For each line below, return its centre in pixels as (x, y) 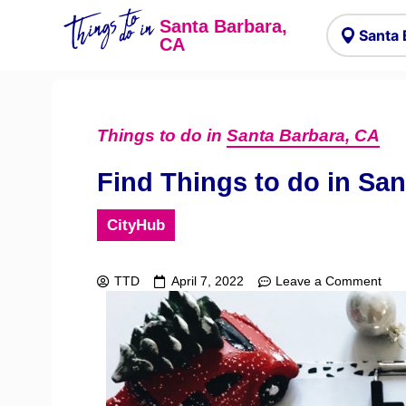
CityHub (136, 225)
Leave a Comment (329, 281)
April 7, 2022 (208, 281)
